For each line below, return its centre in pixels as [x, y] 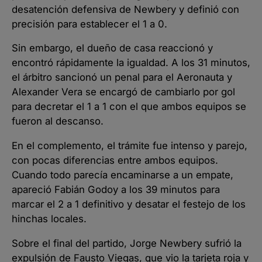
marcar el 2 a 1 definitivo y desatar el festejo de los [129, 204]
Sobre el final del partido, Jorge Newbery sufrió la [127, 243]
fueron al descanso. [58, 121]
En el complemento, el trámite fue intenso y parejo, [130, 146]
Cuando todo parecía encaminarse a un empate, [123, 175]
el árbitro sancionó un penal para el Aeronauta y [122, 77]
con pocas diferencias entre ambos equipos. [115, 161]
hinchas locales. [49, 219]
